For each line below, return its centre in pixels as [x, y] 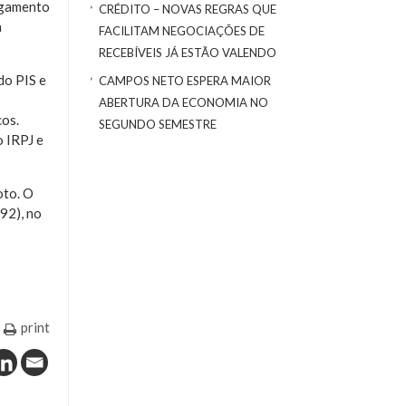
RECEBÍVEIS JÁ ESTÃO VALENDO [188, 53]
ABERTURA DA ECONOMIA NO [184, 102]
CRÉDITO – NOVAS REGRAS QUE [188, 10]
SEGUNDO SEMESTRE [158, 124]
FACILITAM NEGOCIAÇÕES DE [182, 31]
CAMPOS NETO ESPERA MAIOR [185, 80]
